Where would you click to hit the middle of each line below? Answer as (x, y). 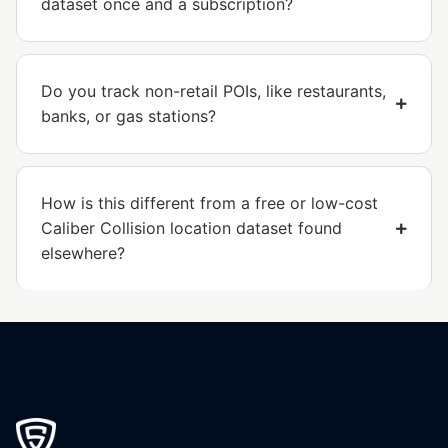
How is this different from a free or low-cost (209, 203)
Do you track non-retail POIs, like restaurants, (213, 91)
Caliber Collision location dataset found (191, 228)
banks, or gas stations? (128, 116)
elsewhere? (83, 253)
